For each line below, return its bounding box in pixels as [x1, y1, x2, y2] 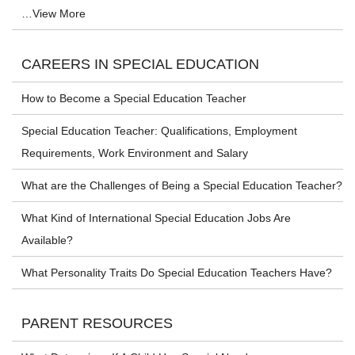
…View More [21, 7, 86, 21]
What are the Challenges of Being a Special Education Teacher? [21, 179, 342, 193]
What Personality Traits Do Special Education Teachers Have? [21, 266, 332, 280]
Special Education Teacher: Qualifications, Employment [21, 124, 297, 138]
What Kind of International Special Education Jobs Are [21, 212, 291, 225]
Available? [21, 234, 73, 247]
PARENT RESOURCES [21, 315, 173, 332]
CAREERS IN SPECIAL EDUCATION [21, 56, 259, 73]
